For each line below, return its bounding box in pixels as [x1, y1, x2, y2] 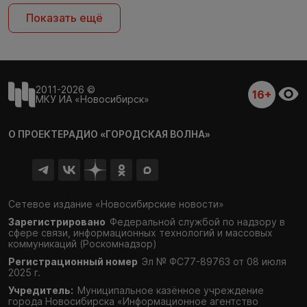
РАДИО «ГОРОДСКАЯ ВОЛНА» [63, 128, 210, 140]
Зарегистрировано [8, 216, 106, 228]
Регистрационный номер [8, 256, 138, 268]
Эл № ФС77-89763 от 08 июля [142, 256, 286, 268]
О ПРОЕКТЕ [8, 128, 63, 140]
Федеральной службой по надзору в [110, 216, 285, 228]
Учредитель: [8, 284, 73, 297]
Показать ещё [26, 11, 103, 25]
